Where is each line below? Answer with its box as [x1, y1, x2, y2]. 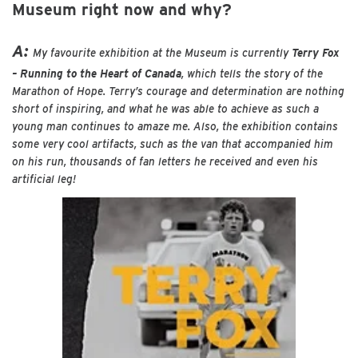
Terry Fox [292, 46, 340, 59]
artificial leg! [12, 172, 76, 185]
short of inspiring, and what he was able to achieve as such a [12, 101, 319, 115]
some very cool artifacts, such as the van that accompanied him [12, 137, 333, 150]
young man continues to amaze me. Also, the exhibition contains [12, 119, 338, 133]
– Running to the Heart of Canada [12, 66, 181, 80]
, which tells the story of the [181, 66, 323, 80]
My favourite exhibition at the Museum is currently [33, 46, 292, 59]
